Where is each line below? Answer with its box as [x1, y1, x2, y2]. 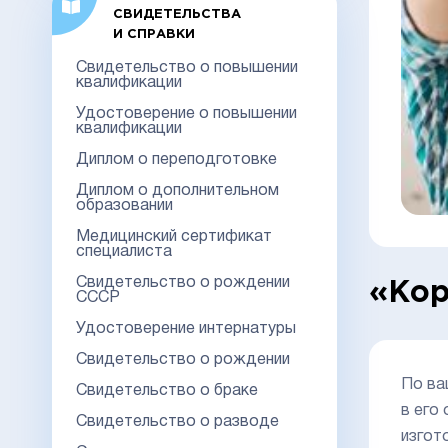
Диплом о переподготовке [76, 152, 277, 167]
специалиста [76, 244, 172, 259]
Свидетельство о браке [76, 383, 258, 398]
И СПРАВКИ [112, 28, 195, 40]
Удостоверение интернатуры [76, 321, 296, 336]
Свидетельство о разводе [76, 414, 279, 429]
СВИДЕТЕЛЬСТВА [112, 8, 241, 20]
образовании [76, 198, 173, 213]
